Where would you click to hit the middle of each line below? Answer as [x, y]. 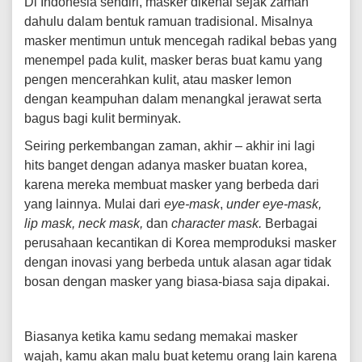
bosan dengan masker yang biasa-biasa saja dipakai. [177, 282]
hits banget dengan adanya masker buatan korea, [166, 165]
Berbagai [290, 223]
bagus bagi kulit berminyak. [103, 118]
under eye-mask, [274, 204]
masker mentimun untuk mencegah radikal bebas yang [181, 41]
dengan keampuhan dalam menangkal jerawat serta [173, 99]
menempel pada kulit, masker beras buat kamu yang [173, 60]
